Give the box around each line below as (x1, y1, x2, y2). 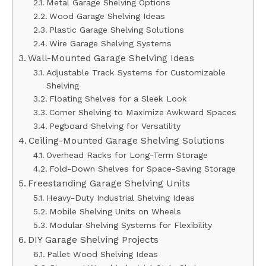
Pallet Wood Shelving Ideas (46, 249, 158, 259)
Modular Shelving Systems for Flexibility (49, 220, 212, 230)
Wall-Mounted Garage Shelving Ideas (28, 52, 195, 64)
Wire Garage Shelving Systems (49, 38, 172, 48)
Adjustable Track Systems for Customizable (46, 67, 226, 77)
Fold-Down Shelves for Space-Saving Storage (49, 163, 236, 173)
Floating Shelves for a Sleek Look (49, 93, 187, 103)
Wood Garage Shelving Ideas (49, 11, 165, 21)
